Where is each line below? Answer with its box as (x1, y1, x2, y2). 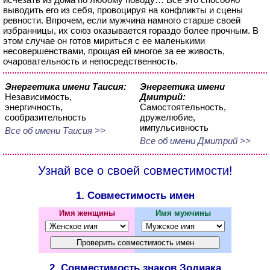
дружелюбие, (140, 112, 195, 122)
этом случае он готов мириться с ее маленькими (3, 36, 205, 46)
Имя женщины (58, 209, 115, 218)
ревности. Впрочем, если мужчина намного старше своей (3, 15, 240, 25)
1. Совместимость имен (75, 190, 195, 201)
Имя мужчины (155, 209, 211, 218)
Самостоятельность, (140, 102, 226, 112)
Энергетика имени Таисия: (5, 81, 127, 92)
